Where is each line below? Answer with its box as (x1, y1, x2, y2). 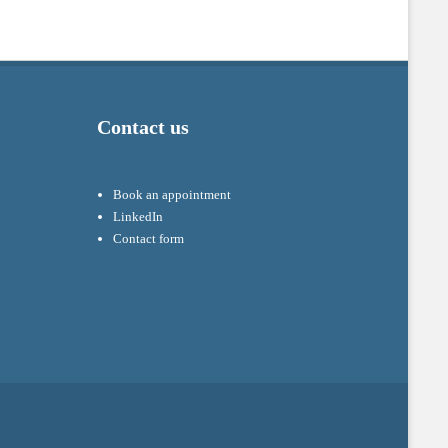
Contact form (113, 231, 185, 247)
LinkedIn (113, 209, 164, 225)
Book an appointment (113, 187, 232, 203)
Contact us (97, 117, 189, 139)
